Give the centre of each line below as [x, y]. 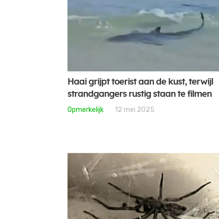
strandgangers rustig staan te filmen [140, 94]
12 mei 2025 [135, 109]
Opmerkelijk [86, 109]
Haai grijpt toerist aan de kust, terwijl [140, 82]
